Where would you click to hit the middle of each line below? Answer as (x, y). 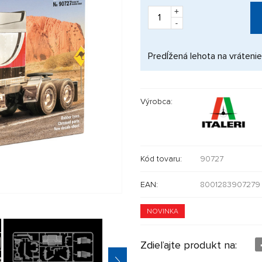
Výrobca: (156, 101)
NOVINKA (162, 211)
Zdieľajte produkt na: (190, 245)
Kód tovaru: (161, 158)
